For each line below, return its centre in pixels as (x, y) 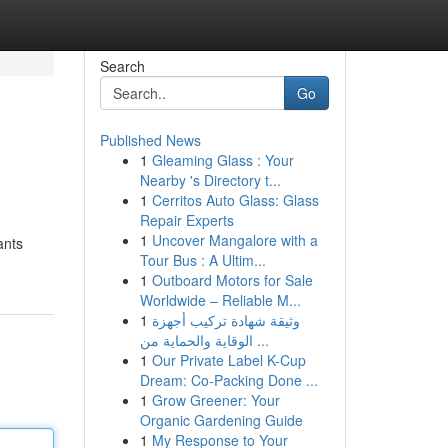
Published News (150, 140)
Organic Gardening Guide (221, 420)
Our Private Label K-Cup (228, 360)
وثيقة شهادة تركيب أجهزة (225, 320)
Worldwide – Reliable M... (220, 300)
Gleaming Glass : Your (222, 160)
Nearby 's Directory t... (210, 180)
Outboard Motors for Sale (232, 280)
